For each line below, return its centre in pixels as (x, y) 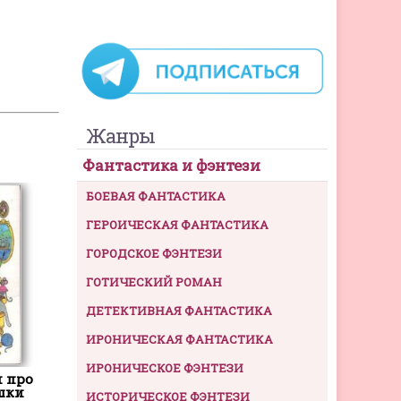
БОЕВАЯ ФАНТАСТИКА (156, 196)
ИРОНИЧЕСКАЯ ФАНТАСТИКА (179, 340)
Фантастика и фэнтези (171, 166)
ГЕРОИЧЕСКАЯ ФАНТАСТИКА (177, 225)
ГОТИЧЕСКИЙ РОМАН (154, 282)
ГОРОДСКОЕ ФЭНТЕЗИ (154, 254)
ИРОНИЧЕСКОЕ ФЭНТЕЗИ (165, 368)
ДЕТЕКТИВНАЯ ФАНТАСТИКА (179, 311)
